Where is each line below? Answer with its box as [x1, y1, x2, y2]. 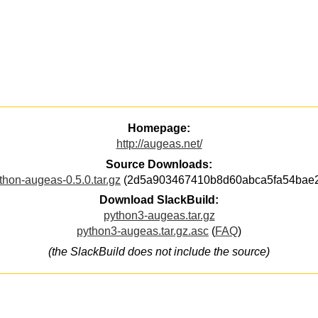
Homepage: [128, 122, 190, 135]
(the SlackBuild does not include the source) [48, 245, 270, 258]
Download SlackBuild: [99, 194, 219, 207]
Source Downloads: [106, 158, 212, 170]
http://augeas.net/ [116, 138, 202, 150]
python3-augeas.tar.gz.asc [77, 225, 209, 238]
